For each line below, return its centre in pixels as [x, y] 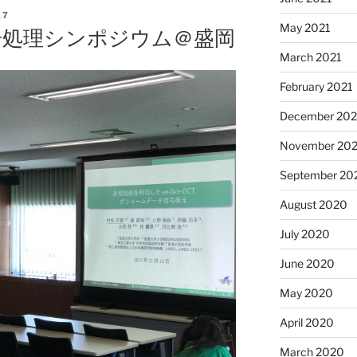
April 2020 [306, 322]
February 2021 [316, 86]
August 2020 [313, 204]
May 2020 [306, 292]
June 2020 [307, 263]
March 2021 [310, 57]
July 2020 [304, 233]
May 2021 [305, 27]
